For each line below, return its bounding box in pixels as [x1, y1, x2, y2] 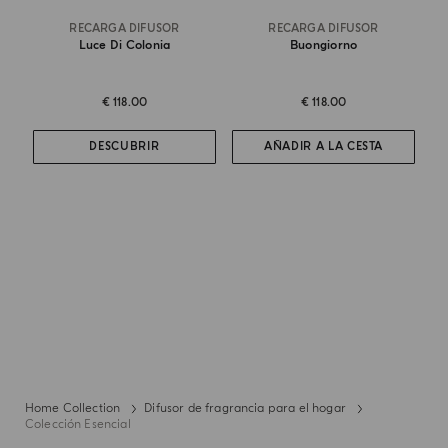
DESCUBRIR [89, 140, 160, 154]
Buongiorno [289, 37, 358, 53]
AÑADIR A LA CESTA [263, 140, 384, 154]
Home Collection [24, 400, 121, 416]
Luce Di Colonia [78, 37, 171, 53]
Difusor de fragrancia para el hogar [144, 400, 346, 416]
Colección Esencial [24, 416, 131, 432]
